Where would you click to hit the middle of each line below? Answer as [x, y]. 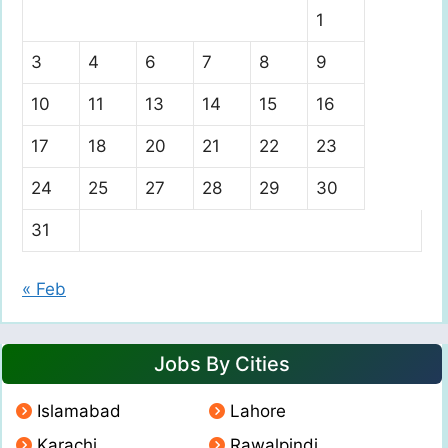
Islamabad [79, 411]
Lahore [257, 411]
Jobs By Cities [222, 364]
